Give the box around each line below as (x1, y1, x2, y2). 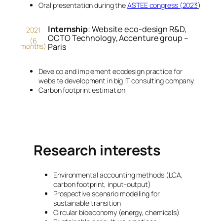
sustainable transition (53, 198, 121, 208)
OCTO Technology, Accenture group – (48, 33, 188, 44)
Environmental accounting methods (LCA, (53, 170, 184, 180)
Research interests (34, 141, 161, 160)
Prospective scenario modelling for (53, 189, 160, 199)
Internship (48, 24, 88, 35)
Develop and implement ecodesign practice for (38, 66, 183, 76)
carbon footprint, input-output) (53, 180, 151, 189)
